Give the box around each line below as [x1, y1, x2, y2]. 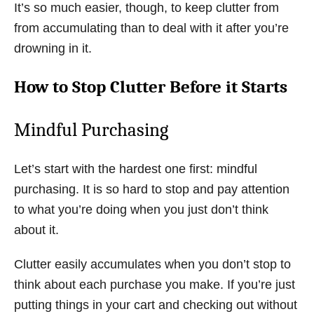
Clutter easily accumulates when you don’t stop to [14, 257, 291, 271]
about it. [14, 223, 59, 237]
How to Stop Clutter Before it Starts [14, 76, 287, 97]
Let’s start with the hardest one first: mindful [14, 162, 257, 176]
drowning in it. [14, 41, 92, 55]
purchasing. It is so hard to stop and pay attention [14, 182, 289, 196]
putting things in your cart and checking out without [14, 298, 297, 312]
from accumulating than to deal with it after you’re [14, 21, 289, 35]
